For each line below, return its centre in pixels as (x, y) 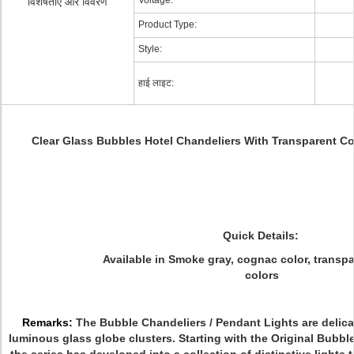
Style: (150, 49)
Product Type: (168, 24)
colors (262, 275)
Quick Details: (262, 235)
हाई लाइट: (156, 83)
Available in (136, 259)
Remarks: (49, 322)
